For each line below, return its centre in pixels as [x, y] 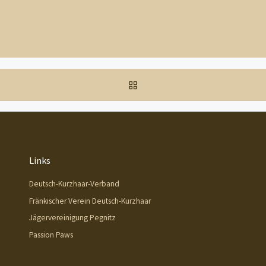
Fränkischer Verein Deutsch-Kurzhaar [90, 201]
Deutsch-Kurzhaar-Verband [74, 184]
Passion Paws [51, 235]
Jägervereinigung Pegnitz [72, 218]
